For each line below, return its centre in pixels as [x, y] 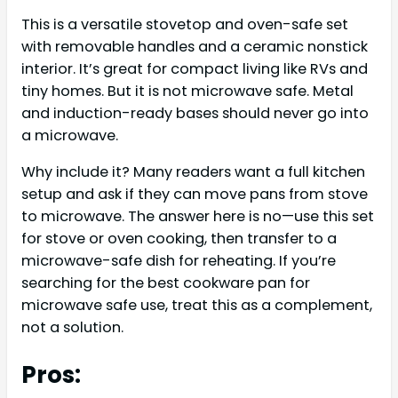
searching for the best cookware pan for [166, 283]
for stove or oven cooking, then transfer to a [179, 238]
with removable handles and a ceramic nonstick [195, 46]
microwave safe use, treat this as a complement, [197, 305]
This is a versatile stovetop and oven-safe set [185, 24]
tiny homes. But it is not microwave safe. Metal [187, 91]
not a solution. [72, 327]
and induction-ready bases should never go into [195, 113]
